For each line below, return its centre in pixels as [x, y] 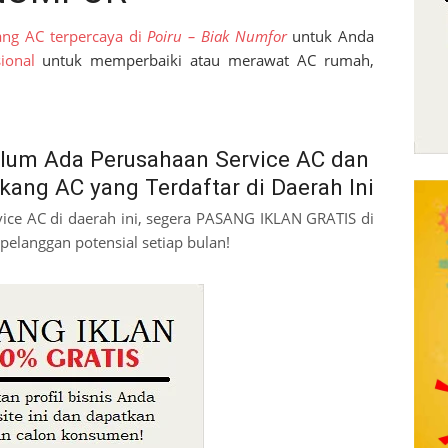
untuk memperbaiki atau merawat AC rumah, [204, 59]
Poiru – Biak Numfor [217, 35]
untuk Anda [330, 35]
